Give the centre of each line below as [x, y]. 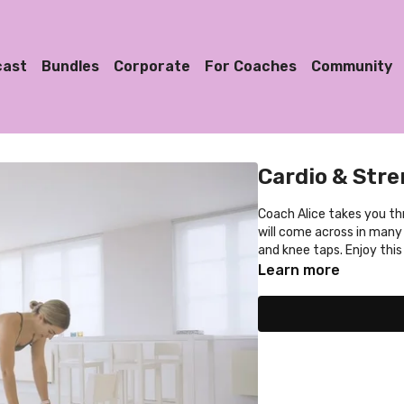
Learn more [299, 270]
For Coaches [250, 66]
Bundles [70, 66]
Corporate [151, 66]
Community [351, 66]
